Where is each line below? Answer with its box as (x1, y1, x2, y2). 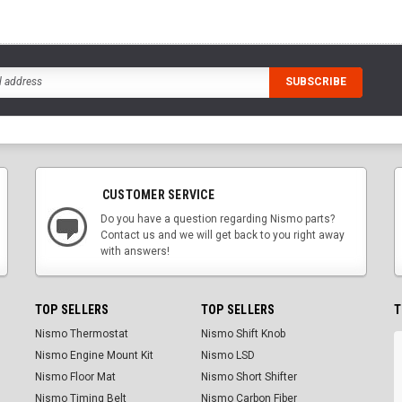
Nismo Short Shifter (200, 370, 297, 383)
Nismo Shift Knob (200, 327, 285, 340)
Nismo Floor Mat (34, 370, 116, 383)
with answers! (100, 244, 170, 258)
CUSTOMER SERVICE (101, 187, 214, 202)
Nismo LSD (200, 348, 255, 362)
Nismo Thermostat (34, 327, 128, 340)
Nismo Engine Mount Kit (34, 348, 153, 362)
